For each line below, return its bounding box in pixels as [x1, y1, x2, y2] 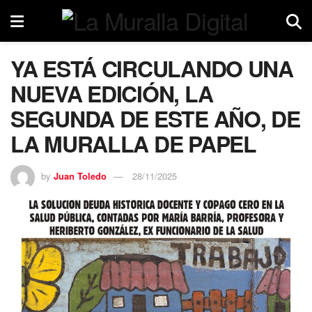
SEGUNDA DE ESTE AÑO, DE [10, 102, 300, 134]
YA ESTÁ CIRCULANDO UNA [10, 52, 293, 84]
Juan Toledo [54, 169, 107, 182]
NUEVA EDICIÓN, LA [10, 77, 213, 109]
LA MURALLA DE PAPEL [10, 127, 256, 159]
